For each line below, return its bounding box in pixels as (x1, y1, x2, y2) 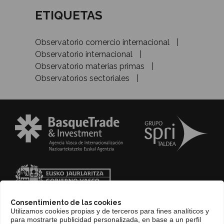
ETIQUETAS (35, 8, 102, 23)
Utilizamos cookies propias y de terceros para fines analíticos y (10, 207, 209, 215)
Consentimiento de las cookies (10, 198, 121, 206)
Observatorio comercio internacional (35, 37, 169, 47)
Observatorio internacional (35, 49, 132, 59)
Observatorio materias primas (35, 61, 144, 71)
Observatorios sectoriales (35, 73, 129, 83)
